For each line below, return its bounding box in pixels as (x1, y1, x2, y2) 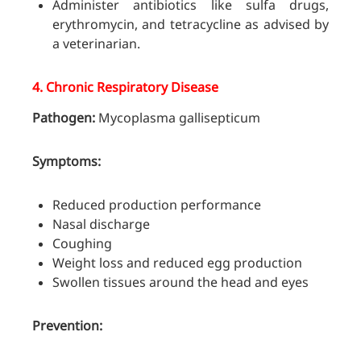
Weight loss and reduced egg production (52, 254, 302, 272)
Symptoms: (32, 152, 101, 171)
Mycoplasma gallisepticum (95, 109, 260, 127)
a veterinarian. (52, 35, 140, 53)
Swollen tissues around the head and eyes (52, 273, 309, 292)
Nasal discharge (52, 215, 150, 234)
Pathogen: (32, 109, 95, 127)
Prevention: (32, 317, 102, 335)
